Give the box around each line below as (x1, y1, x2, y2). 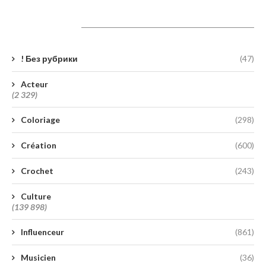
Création (21, 140, 56, 150)
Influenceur (21, 226, 64, 237)
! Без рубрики (21, 53, 78, 64)
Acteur (21, 78, 48, 89)
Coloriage (21, 114, 60, 125)
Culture (21, 191, 51, 201)
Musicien (21, 252, 56, 262)
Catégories (12, 18, 74, 35)
